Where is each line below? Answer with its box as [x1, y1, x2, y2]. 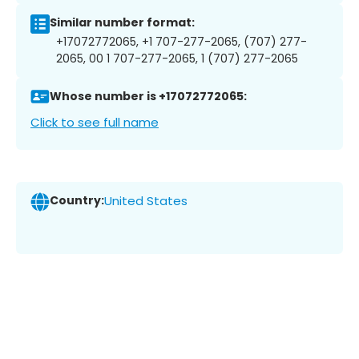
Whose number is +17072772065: [50, 88, 247, 105]
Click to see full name [30, 113, 159, 131]
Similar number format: [50, 14, 195, 31]
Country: [50, 192, 104, 209]
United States [104, 192, 188, 210]
